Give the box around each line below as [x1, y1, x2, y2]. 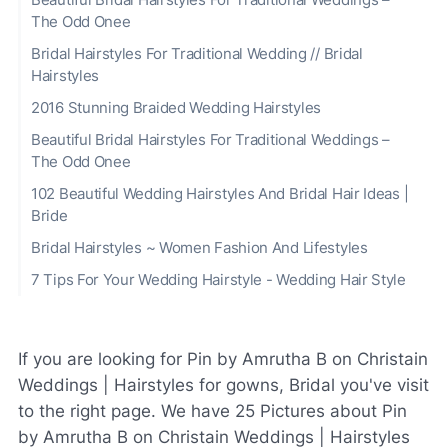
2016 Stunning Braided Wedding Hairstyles [31, 98, 321, 117]
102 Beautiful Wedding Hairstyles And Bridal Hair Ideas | [31, 184, 409, 203]
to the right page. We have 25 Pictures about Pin [18, 400, 407, 421]
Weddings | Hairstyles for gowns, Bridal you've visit [18, 374, 429, 395]
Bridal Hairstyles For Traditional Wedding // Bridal [31, 44, 363, 63]
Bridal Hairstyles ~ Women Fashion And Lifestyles [31, 238, 368, 257]
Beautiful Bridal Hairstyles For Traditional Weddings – [31, 130, 390, 149]
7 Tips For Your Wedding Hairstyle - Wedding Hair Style [31, 270, 406, 289]
